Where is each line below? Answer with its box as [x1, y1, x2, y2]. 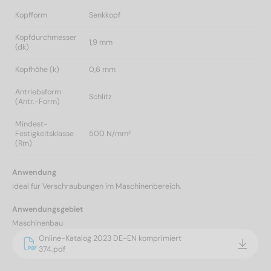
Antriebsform [15, 87, 61, 97]
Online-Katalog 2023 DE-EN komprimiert [39, 233, 181, 243]
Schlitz [89, 91, 112, 102]
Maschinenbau [12, 218, 63, 228]
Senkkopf [89, 10, 120, 20]
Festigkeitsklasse [15, 128, 74, 139]
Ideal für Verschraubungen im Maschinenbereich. [12, 181, 181, 191]
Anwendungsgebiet [12, 204, 83, 214]
